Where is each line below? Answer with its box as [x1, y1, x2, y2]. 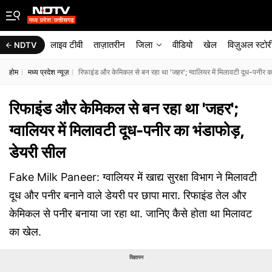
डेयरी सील [9, 143, 66, 161]
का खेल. [9, 225, 41, 238]
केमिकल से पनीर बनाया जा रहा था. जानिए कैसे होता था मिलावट [9, 207, 252, 220]
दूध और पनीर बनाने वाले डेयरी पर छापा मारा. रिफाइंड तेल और [9, 189, 246, 202]
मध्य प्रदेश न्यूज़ [28, 67, 69, 76]
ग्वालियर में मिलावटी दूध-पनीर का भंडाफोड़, [9, 121, 244, 140]
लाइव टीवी [50, 39, 83, 50]
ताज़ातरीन [93, 39, 125, 50]
